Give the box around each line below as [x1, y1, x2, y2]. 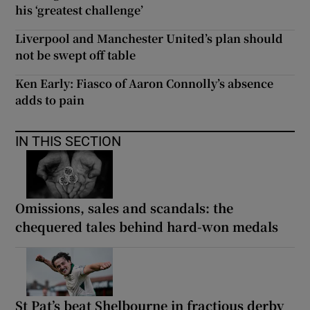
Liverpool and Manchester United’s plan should [15, 30, 284, 47]
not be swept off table [15, 47, 136, 64]
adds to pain [15, 92, 85, 109]
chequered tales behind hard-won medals [15, 217, 279, 236]
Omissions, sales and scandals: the [15, 199, 234, 217]
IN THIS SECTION [15, 134, 122, 149]
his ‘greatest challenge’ [15, 2, 144, 19]
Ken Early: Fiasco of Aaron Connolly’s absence [15, 75, 274, 92]
